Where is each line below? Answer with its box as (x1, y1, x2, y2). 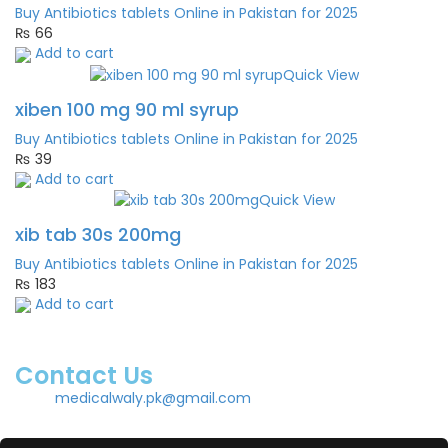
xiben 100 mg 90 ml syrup (15, 96, 239, 122)
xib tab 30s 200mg (15, 221, 181, 247)
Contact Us (15, 358, 153, 392)
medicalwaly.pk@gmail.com (55, 387, 251, 408)
